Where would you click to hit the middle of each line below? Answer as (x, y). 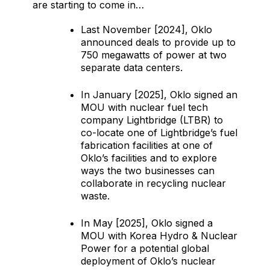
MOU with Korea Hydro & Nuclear (159, 236)
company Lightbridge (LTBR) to (152, 120)
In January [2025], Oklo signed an (159, 95)
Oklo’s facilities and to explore (149, 158)
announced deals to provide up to (158, 42)
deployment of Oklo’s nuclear (148, 261)
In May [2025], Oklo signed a (147, 223)
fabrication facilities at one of (147, 146)
